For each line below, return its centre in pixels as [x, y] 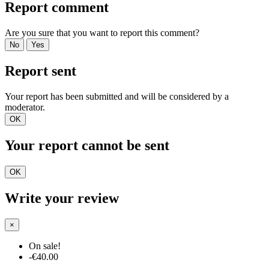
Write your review [62, 198]
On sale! [45, 246]
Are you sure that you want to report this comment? [102, 33]
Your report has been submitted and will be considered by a [117, 96]
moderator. [25, 107]
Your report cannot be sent [87, 145]
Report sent [41, 71]
